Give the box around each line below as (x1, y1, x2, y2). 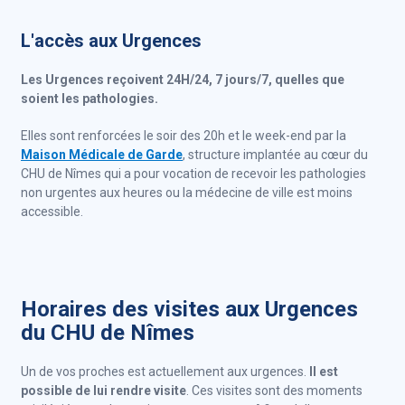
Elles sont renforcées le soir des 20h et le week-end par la (21, 128, 346, 143)
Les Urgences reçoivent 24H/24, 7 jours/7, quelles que (21, 72, 344, 87)
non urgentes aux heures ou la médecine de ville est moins (21, 185, 353, 200)
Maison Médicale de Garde (21, 147, 183, 162)
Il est (309, 364, 338, 379)
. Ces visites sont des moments (186, 383, 363, 398)
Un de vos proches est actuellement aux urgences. (21, 364, 309, 379)
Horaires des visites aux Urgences (21, 297, 358, 322)
